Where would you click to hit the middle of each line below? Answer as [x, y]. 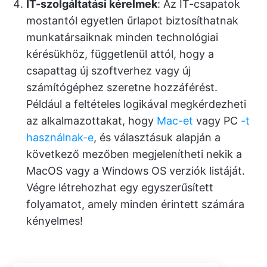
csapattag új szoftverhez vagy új [108, 70]
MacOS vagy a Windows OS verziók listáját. [136, 170]
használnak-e [60, 137]
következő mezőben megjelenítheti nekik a [134, 154]
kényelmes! [55, 221]
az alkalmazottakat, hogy [91, 120]
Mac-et [175, 120]
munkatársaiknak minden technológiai [122, 37]
